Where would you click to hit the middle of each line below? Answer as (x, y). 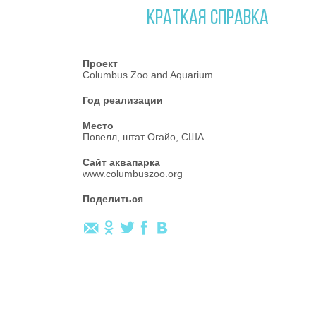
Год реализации (123, 100)
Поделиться (113, 199)
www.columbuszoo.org (133, 174)
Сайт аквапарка (121, 162)
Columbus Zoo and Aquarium (148, 75)
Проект (100, 63)
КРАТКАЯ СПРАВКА (208, 19)
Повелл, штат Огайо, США (143, 137)
